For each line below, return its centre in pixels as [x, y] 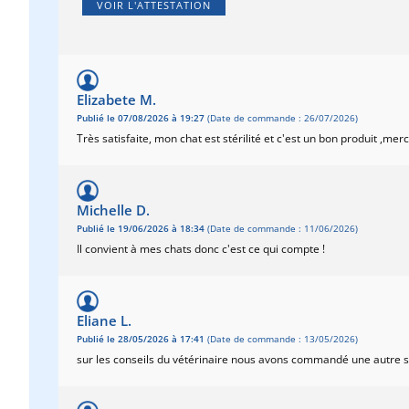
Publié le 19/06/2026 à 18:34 [141, 229]
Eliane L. [104, 320]
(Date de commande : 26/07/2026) [281, 118]
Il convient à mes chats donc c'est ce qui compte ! [201, 249]
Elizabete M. [116, 100]
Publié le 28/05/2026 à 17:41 [141, 339]
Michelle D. [113, 210]
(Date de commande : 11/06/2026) [281, 229]
